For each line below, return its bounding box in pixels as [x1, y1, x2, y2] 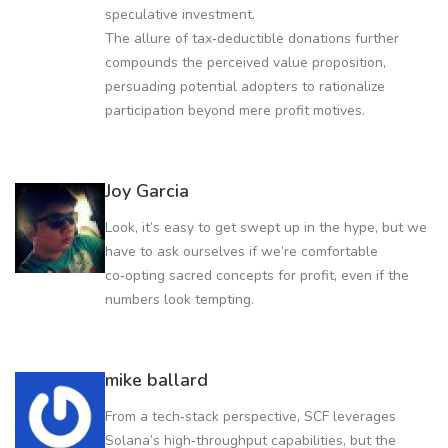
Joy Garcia [105, 178, 189, 203]
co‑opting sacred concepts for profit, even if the [105, 265, 409, 285]
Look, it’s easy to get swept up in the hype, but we [105, 217, 427, 237]
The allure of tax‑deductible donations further [105, 28, 399, 48]
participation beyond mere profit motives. [105, 100, 365, 120]
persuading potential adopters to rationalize [105, 76, 385, 96]
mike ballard [105, 367, 208, 392]
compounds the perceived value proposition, [105, 52, 386, 72]
